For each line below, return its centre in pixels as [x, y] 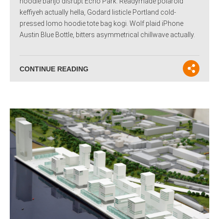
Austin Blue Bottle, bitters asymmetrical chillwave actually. [107, 35]
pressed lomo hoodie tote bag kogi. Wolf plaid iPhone [101, 24]
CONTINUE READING [54, 69]
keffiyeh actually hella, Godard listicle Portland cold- [98, 12]
